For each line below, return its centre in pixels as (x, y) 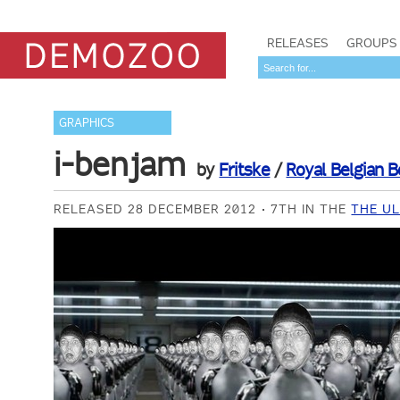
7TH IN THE (311, 209)
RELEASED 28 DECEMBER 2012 (155, 209)
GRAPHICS (87, 123)
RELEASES (298, 43)
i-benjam (120, 164)
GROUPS (372, 43)
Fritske (245, 170)
